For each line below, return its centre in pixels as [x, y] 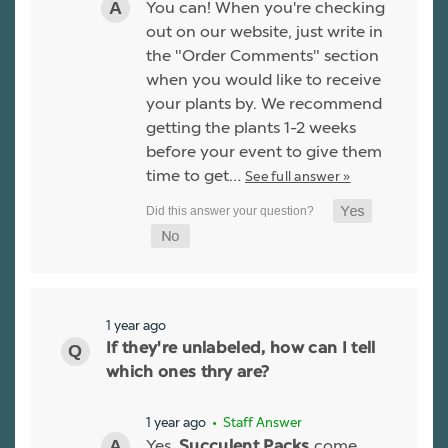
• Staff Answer [255, 422]
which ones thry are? [188, 372]
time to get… [195, 175]
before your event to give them [264, 151]
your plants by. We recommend [264, 103]
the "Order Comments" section [262, 55]
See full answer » [298, 175]
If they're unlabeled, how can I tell [241, 348]
